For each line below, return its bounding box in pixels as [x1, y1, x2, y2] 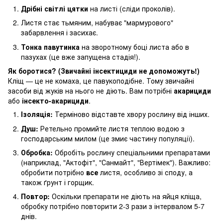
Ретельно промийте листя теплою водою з [38, 123, 185, 133]
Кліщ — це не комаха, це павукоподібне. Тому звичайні [8, 76, 194, 86]
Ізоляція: [21, 109, 53, 119]
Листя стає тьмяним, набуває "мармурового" [21, 17, 173, 28]
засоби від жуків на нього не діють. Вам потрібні [8, 86, 174, 96]
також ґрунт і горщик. [21, 177, 94, 187]
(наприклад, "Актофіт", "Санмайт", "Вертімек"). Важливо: [21, 157, 211, 167]
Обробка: [21, 147, 53, 157]
